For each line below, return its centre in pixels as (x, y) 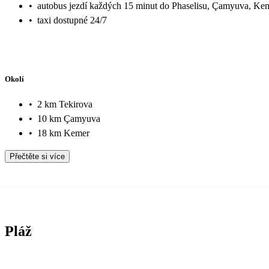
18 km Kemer (63, 133)
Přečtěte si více (37, 156)
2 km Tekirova (65, 104)
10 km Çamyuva (69, 118)
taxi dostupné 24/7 (72, 20)
